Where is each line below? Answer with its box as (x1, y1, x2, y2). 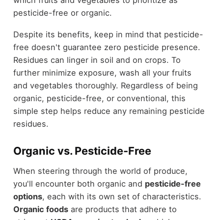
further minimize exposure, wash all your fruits (13, 68, 192, 78)
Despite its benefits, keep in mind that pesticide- (13, 29, 203, 40)
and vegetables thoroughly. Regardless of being (13, 81, 198, 91)
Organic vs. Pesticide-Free (13, 144, 151, 158)
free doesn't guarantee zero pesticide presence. (13, 42, 200, 53)
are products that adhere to (68, 204, 177, 214)
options (13, 191, 42, 201)
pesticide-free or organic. (13, 7, 112, 18)
